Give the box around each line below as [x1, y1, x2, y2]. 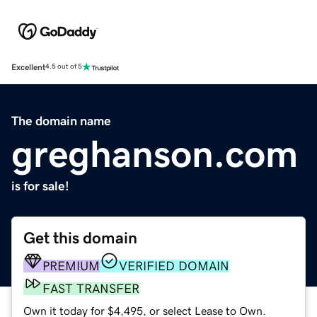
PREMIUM [42, 259, 100, 272]
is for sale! [11, 179, 69, 192]
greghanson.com [11, 134, 298, 173]
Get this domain [23, 229, 137, 246]
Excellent [11, 62, 45, 71]
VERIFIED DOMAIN [119, 259, 229, 272]
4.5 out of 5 [45, 63, 82, 71]
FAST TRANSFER [42, 282, 139, 295]
